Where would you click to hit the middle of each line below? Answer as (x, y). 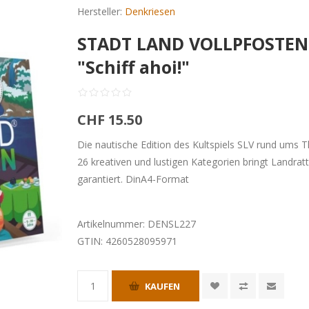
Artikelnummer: (111, 224)
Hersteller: (100, 11)
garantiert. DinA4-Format (133, 179)
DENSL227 (172, 224)
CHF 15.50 (110, 120)
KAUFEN (163, 286)
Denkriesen (150, 11)
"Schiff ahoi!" (134, 67)
